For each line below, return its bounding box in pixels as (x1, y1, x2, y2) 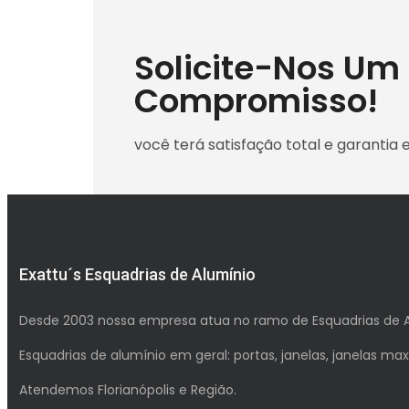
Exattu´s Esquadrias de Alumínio (19, 265, 256, 285)
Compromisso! (134, 78, 378, 125)
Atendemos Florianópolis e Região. (19, 381, 236, 400)
